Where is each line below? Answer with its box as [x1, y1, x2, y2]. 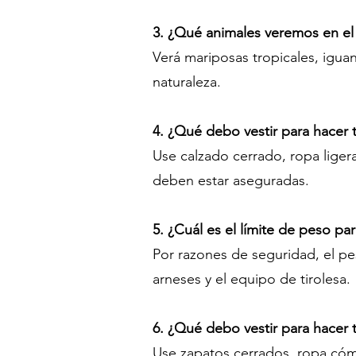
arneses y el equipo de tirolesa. [153, 270, 350, 288]
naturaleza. [153, 73, 221, 91]
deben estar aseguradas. [153, 172, 309, 189]
